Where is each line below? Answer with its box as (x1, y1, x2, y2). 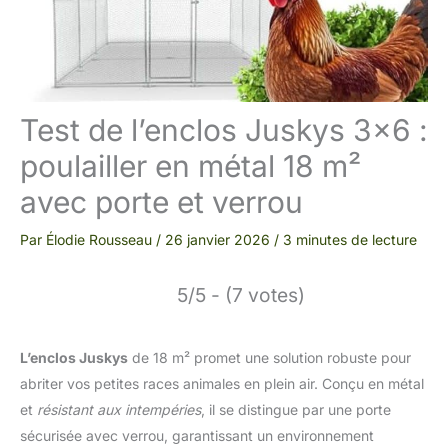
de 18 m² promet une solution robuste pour (128, 349, 411, 366)
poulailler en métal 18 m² (20, 148, 361, 184)
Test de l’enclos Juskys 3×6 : (20, 112, 428, 148)
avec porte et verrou (20, 184, 303, 220)
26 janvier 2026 (165, 231, 274, 248)
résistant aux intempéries (37, 401, 201, 418)
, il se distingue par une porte (201, 401, 391, 418)
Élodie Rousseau (46, 231, 156, 248)
